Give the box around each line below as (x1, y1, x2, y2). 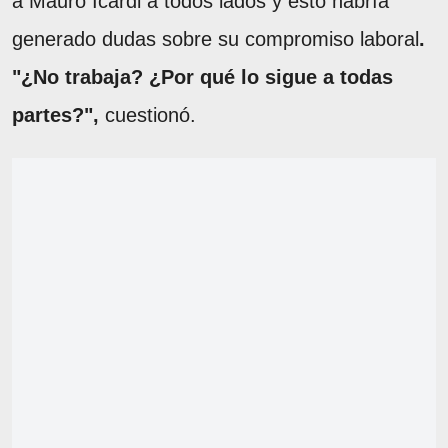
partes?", (12, 103, 99, 126)
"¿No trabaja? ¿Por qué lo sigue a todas (12, 65, 393, 88)
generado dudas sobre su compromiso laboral (12, 27, 419, 50)
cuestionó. (99, 103, 196, 126)
